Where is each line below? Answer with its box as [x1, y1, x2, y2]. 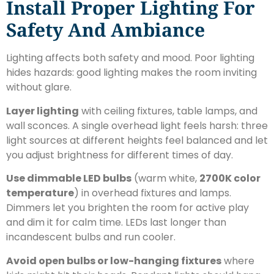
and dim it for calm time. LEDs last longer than [6, 215, 226, 230]
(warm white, [131, 171, 199, 186]
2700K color [199, 171, 261, 186]
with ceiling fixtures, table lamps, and [79, 103, 257, 118]
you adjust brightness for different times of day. [6, 147, 233, 162]
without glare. [6, 80, 72, 95]
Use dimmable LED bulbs [6, 171, 131, 186]
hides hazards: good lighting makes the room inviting [6, 65, 257, 80]
